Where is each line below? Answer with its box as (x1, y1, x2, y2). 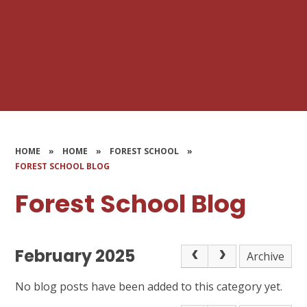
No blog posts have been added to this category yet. (15, 278, 283, 294)
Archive (247, 249, 285, 265)
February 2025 (15, 245, 136, 268)
